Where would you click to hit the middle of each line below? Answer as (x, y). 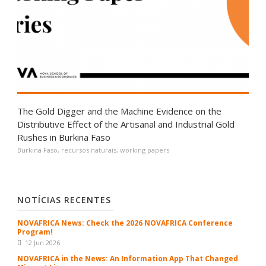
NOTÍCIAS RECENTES (64, 200)
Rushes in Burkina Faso (64, 137)
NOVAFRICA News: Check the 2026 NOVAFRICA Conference (125, 223)
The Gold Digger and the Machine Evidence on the (119, 111)
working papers (145, 150)
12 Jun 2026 (42, 243)
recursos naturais (89, 150)
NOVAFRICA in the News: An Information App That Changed (128, 259)
